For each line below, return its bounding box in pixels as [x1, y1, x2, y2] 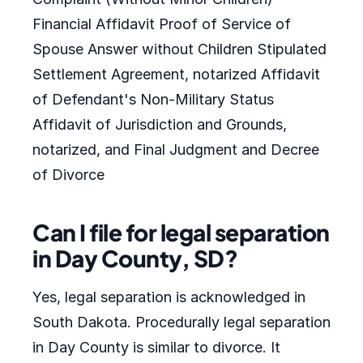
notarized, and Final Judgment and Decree [32, 141, 319, 158]
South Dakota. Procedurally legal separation [32, 314, 331, 331]
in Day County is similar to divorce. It [32, 339, 280, 356]
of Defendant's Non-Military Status [32, 91, 274, 108]
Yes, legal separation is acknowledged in [32, 288, 305, 305]
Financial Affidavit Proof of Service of [32, 15, 291, 32]
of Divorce [32, 166, 105, 183]
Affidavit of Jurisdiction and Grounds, [32, 116, 287, 133]
